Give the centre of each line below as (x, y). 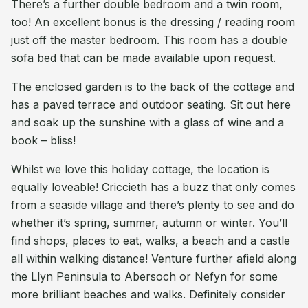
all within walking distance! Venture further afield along (154, 258)
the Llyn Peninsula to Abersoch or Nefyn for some (144, 276)
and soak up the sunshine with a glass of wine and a (147, 122)
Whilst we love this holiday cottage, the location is (140, 169)
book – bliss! (43, 140)
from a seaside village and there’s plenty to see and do (153, 205)
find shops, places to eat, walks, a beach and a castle (151, 241)
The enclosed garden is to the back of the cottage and (153, 87)
